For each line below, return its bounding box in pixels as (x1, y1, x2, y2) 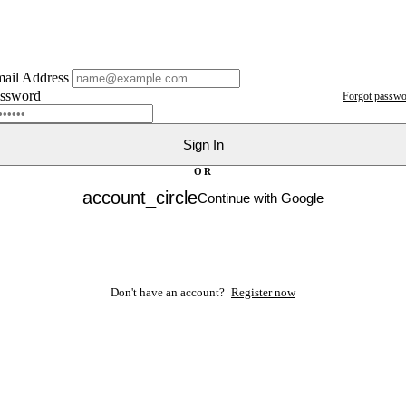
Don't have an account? (111, 285, 227, 300)
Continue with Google (198, 190, 324, 207)
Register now (231, 285, 295, 300)
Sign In (182, 137, 224, 153)
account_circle (82, 188, 198, 208)
